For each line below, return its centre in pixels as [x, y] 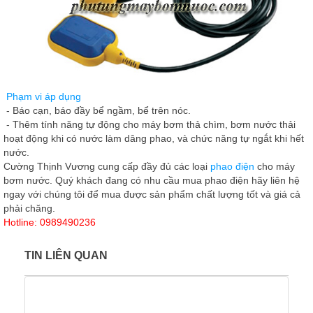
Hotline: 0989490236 [50, 222]
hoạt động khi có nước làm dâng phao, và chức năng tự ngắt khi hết [154, 138]
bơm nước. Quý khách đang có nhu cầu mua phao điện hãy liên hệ [152, 180]
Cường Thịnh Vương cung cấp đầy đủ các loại [105, 166]
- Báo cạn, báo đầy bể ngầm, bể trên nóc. [97, 110]
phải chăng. [29, 208]
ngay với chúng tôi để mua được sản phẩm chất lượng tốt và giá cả [152, 194]
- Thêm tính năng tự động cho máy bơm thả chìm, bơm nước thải [150, 124]
